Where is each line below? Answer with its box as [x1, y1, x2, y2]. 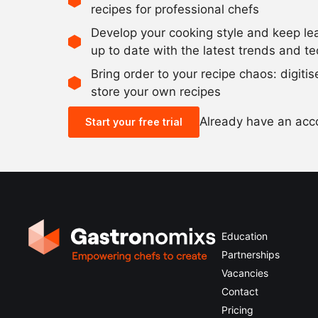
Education [221, 229, 268, 242]
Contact [221, 285, 258, 297]
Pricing [221, 303, 253, 316]
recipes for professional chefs [91, 1, 259, 16]
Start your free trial [85, 115, 182, 128]
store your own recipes [91, 84, 221, 99]
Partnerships [221, 248, 280, 261]
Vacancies [221, 266, 268, 279]
